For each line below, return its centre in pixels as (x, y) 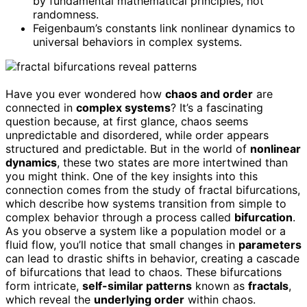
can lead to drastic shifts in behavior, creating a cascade (152, 258)
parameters (270, 244)
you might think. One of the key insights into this (132, 176)
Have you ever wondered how (85, 94)
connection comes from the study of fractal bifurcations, (153, 189)
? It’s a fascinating (217, 107)
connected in (41, 107)
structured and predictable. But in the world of (128, 148)
